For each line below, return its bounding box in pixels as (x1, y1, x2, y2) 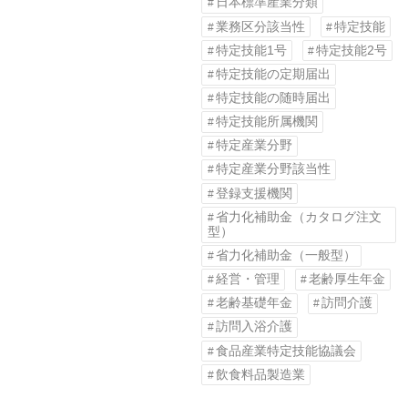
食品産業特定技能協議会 (215, 343, 356, 358)
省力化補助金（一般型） (215, 248, 356, 262)
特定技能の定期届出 (215, 66, 331, 81)
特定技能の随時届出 (215, 91, 331, 105)
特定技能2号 (316, 43, 388, 57)
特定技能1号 (215, 43, 287, 57)
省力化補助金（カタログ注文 (215, 209, 382, 224)
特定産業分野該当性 (215, 162, 331, 177)
